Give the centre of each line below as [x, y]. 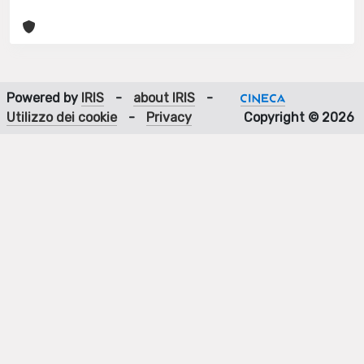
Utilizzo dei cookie [62, 117]
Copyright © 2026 [299, 117]
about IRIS [164, 98]
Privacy [169, 117]
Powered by [44, 98]
